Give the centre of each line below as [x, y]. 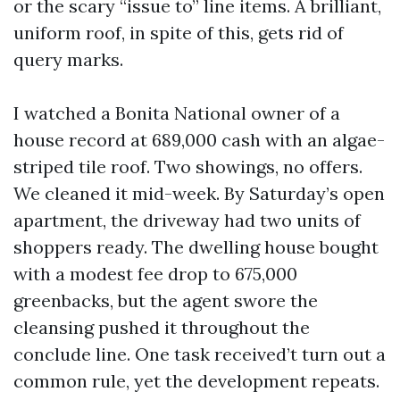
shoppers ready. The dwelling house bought [196, 247]
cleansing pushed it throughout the [162, 327]
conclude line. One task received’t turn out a [200, 354]
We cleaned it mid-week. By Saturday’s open [199, 193]
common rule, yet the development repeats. [196, 381]
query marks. [68, 59]
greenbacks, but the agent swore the [166, 300]
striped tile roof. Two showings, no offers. [188, 167]
